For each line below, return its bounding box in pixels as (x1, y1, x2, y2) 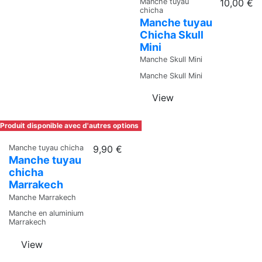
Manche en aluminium (9, 209, 84, 218)
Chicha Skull (140, 28, 204, 41)
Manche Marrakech (9, 192, 76, 202)
